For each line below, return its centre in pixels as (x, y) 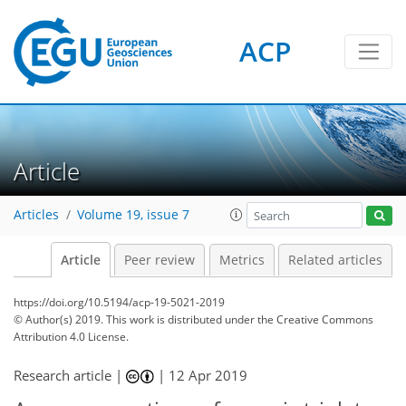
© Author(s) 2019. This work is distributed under (135, 319)
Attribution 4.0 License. (71, 337)
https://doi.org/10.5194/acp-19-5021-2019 (119, 302)
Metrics (242, 260)
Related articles (335, 260)
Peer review (159, 260)
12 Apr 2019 (208, 375)
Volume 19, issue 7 (133, 215)
